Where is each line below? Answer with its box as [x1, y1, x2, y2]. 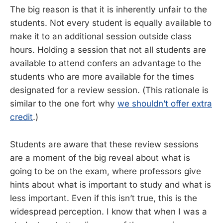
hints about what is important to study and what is [10, 179, 211, 190]
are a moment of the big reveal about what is [10, 152, 190, 163]
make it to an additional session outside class [10, 31, 192, 42]
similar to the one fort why [10, 99, 117, 109]
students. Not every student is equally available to [10, 18, 212, 28]
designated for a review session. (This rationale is [10, 85, 209, 96]
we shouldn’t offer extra [117, 99, 212, 109]
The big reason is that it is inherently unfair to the [10, 4, 207, 15]
